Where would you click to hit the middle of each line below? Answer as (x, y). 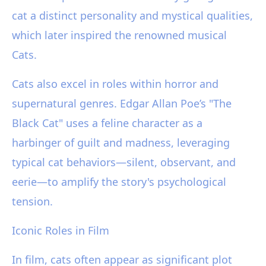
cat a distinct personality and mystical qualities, (132, 15)
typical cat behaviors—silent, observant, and (124, 162)
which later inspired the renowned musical (119, 35)
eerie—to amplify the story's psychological (119, 181)
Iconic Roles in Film (61, 230)
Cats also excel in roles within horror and (115, 83)
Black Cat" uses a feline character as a (107, 123)
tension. (32, 201)
